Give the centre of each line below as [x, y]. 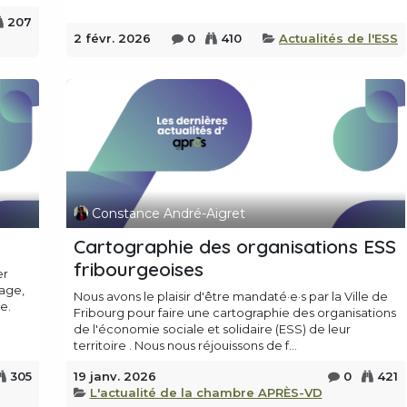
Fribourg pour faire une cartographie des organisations [234, 313]
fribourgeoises [138, 269]
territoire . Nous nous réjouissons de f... [185, 346]
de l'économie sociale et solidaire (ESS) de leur [212, 329]
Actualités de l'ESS [338, 39]
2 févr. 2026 [112, 39]
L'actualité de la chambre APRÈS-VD [206, 393]
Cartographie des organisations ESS [234, 247]
